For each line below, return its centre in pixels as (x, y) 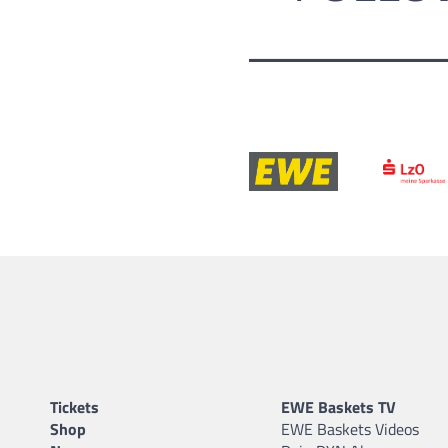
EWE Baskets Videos (350, 428)
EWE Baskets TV (338, 406)
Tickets (74, 406)
